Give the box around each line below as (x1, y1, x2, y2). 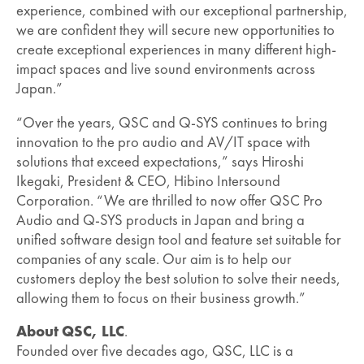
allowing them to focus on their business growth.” (16, 288, 305, 308)
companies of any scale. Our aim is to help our (16, 249, 292, 269)
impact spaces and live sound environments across (16, 59, 315, 80)
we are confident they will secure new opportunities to (16, 20, 335, 41)
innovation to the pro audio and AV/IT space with (16, 132, 310, 152)
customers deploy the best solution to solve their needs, (16, 268, 340, 288)
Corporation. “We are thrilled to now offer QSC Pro (16, 190, 323, 210)
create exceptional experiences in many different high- (16, 40, 336, 60)
